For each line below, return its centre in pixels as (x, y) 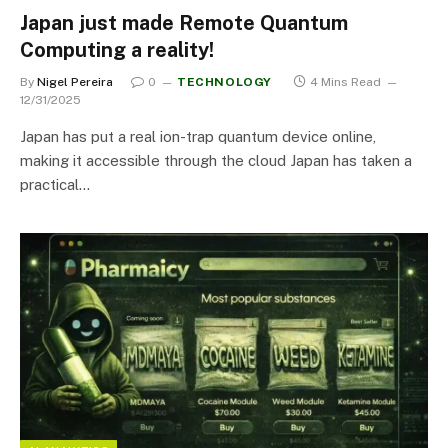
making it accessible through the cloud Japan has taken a (216, 160)
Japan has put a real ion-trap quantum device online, (198, 136)
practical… (55, 184)
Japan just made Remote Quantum (184, 22)
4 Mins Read (345, 81)
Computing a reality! (117, 49)
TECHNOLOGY (224, 81)
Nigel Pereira (75, 81)
